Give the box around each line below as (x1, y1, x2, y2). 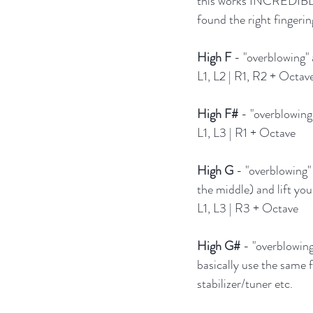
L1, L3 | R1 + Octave (197, 124, 296, 143)
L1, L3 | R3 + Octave (197, 199, 298, 218)
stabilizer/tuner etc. (197, 275, 293, 293)
